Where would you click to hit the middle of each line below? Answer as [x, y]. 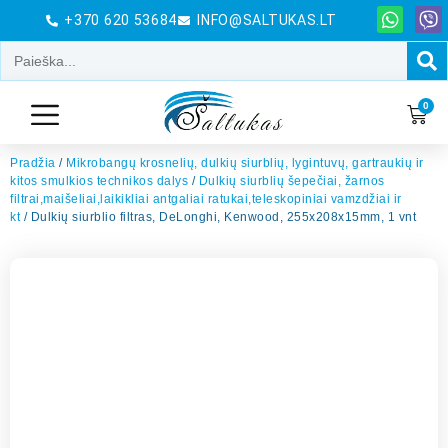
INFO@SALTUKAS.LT [267, 20]
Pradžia [33, 163]
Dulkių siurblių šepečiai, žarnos [291, 181]
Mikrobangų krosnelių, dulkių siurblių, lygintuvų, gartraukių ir [245, 163]
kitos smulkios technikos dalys [99, 181]
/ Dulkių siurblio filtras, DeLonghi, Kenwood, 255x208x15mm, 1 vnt [218, 217]
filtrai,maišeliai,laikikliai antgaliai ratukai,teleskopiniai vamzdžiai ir [206, 199]
